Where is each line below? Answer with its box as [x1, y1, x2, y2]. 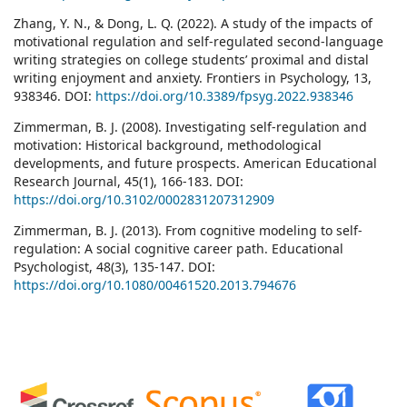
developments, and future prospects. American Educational [14, 154, 377, 173]
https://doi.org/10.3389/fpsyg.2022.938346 [95, 87, 353, 105]
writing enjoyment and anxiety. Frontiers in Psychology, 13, [14, 69, 372, 87]
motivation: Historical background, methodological [14, 136, 322, 154]
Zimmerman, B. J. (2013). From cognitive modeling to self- [14, 222, 362, 240]
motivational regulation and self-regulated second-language [14, 33, 383, 51]
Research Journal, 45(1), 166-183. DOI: [14, 173, 243, 191]
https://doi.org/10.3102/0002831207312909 [14, 191, 274, 209]
